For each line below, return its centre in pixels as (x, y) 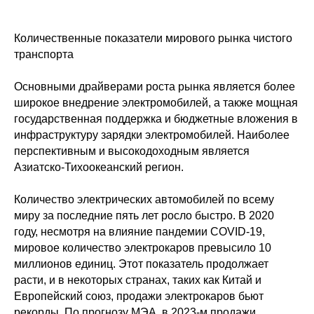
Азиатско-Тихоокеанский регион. (99, 167)
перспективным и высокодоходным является (132, 151)
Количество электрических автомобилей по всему (144, 199)
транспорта (44, 54)
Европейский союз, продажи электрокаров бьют (139, 296)
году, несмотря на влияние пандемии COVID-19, (139, 232)
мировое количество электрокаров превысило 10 (143, 248)
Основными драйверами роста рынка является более (155, 87)
